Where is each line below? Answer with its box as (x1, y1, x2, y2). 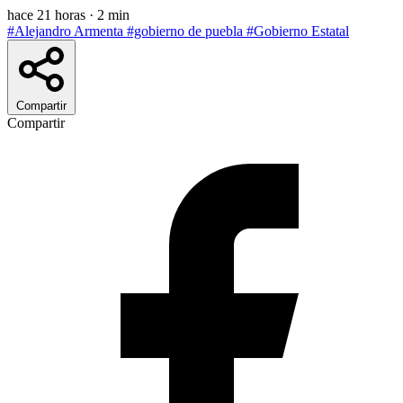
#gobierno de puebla (127, 23, 246, 40)
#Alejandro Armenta (7, 23, 127, 40)
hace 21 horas (7, 7, 89, 23)
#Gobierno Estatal (246, 23, 349, 40)
